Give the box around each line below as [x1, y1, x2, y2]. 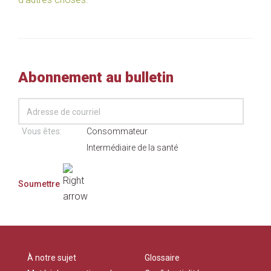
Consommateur [87, 126, 148, 136]
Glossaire [145, 253, 180, 263]
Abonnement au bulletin [18, 69, 174, 86]
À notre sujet [27, 253, 76, 263]
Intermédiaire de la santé [87, 143, 178, 152]
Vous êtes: [22, 126, 62, 136]
